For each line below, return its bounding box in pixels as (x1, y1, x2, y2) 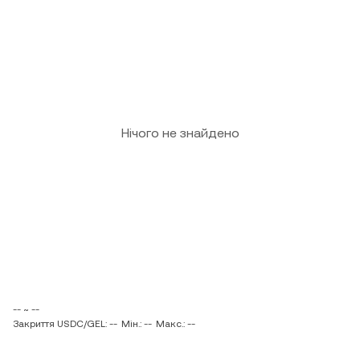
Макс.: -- (156, 318, 195, 329)
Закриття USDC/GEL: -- (13, 318, 117, 329)
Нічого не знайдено (121, 125, 239, 141)
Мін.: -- (121, 318, 152, 329)
